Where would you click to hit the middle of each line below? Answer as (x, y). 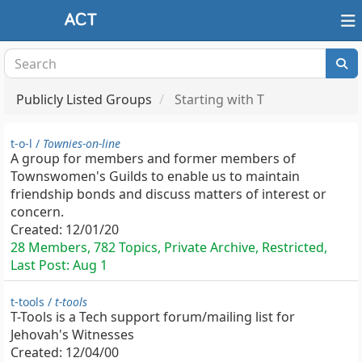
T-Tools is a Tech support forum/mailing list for (153, 317)
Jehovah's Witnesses (72, 335)
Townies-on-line (82, 143)
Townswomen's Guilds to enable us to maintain (155, 176)
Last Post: (42, 265)
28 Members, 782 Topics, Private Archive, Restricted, (169, 247)
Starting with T (218, 99)
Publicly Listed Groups (84, 99)
